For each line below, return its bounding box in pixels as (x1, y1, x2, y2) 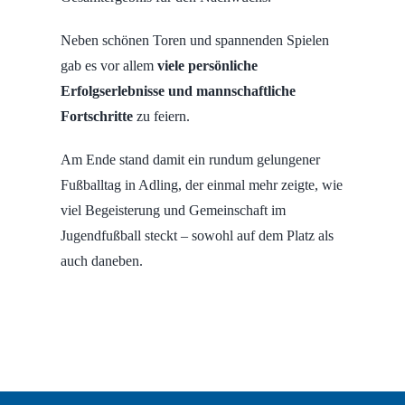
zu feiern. (132, 108, 190, 125)
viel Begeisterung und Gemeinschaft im (60, 202, 286, 219)
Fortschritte (60, 108, 133, 125)
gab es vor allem (60, 58, 157, 74)
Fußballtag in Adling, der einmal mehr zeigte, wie (60, 177, 343, 193)
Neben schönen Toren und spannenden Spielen (60, 33, 329, 49)
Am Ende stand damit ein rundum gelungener (60, 152, 320, 168)
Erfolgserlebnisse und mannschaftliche (60, 83, 296, 99)
